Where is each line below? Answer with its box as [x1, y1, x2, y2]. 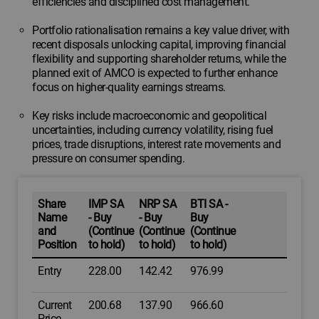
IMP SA [88, 197, 123, 211]
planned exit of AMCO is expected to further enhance [32, 66, 278, 80]
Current [38, 298, 72, 313]
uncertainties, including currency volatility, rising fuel [32, 123, 273, 137]
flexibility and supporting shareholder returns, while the [32, 52, 286, 66]
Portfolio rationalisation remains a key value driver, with [32, 23, 289, 38]
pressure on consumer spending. [32, 152, 184, 166]
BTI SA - [190, 197, 227, 211]
